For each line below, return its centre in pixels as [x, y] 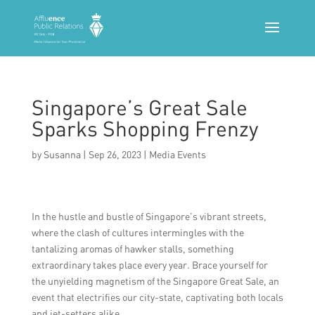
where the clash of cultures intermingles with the [137, 232]
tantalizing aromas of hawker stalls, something [133, 249]
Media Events [177, 154]
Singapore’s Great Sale [139, 107]
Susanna [62, 154]
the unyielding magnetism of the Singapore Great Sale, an [155, 281]
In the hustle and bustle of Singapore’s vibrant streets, [149, 216]
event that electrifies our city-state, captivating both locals [157, 297]
